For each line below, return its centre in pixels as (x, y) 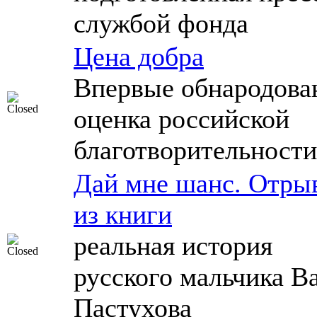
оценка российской (181, 119)
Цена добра (139, 57)
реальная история (173, 246)
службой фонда (161, 23)
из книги (123, 214)
